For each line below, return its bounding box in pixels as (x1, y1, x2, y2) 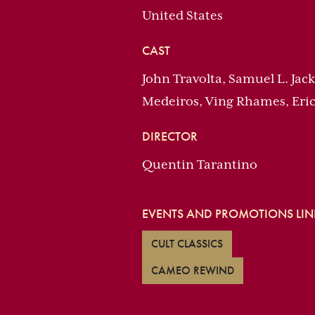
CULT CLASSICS (151, 236, 223, 251)
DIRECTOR (142, 128, 198, 144)
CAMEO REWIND (151, 263, 234, 278)
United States (142, 8, 223, 22)
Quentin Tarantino (142, 157, 257, 172)
